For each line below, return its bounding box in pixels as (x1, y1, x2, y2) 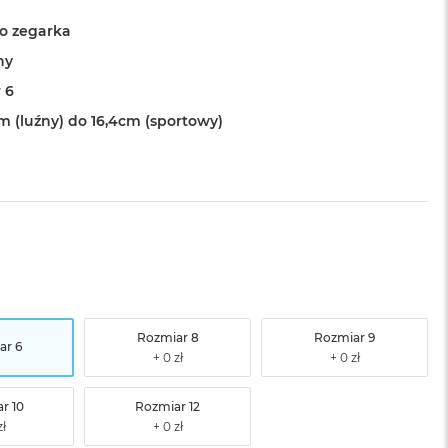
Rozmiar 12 (135, 399, 201, 415)
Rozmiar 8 (136, 330, 199, 346)
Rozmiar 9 (314, 330, 376, 346)
